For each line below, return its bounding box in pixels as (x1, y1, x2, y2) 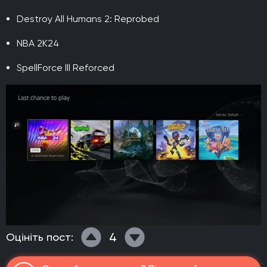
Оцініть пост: (6, 231, 73, 244)
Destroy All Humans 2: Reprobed (17, 13, 159, 24)
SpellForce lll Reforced (17, 61, 114, 73)
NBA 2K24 (17, 37, 59, 49)
